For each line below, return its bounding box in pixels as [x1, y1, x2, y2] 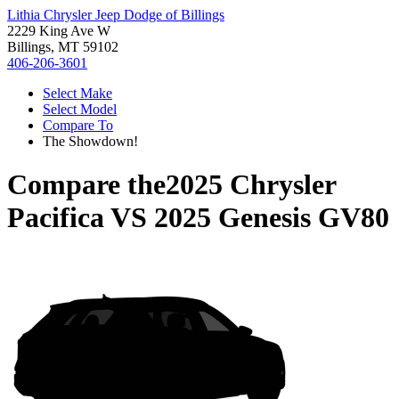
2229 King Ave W [7, 23, 110, 38]
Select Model [43, 102, 117, 117]
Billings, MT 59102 [7, 39, 118, 54]
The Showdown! [43, 134, 138, 149]
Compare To [43, 118, 113, 133]
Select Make [43, 85, 112, 101]
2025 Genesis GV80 [154, 201, 389, 234]
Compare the [7, 168, 166, 201]
